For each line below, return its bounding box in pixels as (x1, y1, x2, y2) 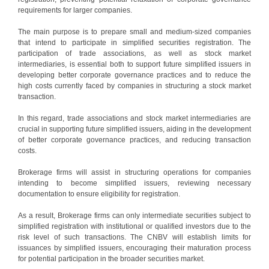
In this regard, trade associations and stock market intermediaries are (18, 113, 251, 122)
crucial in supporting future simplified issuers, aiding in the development (18, 124, 251, 133)
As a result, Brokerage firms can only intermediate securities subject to (18, 211, 251, 220)
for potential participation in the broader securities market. (18, 254, 205, 263)
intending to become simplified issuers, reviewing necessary (18, 178, 251, 187)
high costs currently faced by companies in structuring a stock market (18, 81, 251, 90)
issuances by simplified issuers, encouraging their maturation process (18, 243, 251, 252)
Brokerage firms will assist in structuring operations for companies (18, 168, 251, 177)
